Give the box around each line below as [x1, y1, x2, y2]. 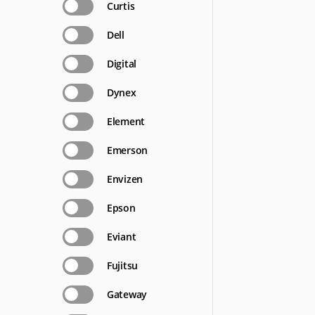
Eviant [107, 230, 136, 243]
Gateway [107, 288, 147, 301]
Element [107, 115, 145, 128]
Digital [107, 57, 136, 70]
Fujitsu [107, 259, 138, 272]
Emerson [107, 143, 148, 157]
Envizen [107, 172, 143, 186]
